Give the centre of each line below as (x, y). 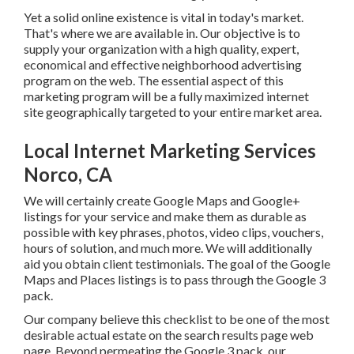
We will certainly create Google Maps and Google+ (157, 185)
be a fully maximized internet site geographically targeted (174, 81)
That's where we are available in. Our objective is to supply (176, 17)
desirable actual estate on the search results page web (164, 319)
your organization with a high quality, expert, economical (170, 33)
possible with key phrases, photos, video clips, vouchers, (169, 217)
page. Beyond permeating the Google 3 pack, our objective (177, 335)
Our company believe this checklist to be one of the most (172, 303)
